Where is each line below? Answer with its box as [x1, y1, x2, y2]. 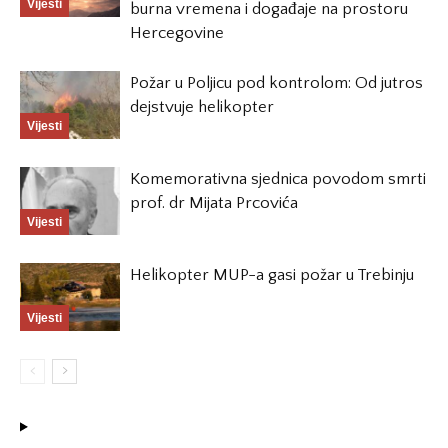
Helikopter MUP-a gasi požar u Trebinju [130, 265, 414, 284]
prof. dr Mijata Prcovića [130, 193, 298, 212]
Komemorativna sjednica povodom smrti [130, 169, 426, 188]
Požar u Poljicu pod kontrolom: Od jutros [130, 73, 423, 92]
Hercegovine [130, 23, 224, 42]
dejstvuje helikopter [130, 97, 274, 116]
